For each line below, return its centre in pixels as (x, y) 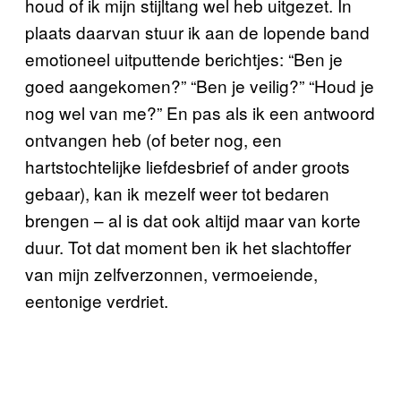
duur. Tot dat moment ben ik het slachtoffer (188, 247)
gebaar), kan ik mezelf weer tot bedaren (177, 193)
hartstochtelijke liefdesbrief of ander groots (188, 166)
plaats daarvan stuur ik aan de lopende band (197, 32)
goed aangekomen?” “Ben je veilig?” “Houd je (200, 85)
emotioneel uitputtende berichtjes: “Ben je (184, 59)
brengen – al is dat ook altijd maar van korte (193, 220)
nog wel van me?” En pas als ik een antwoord (200, 112)
